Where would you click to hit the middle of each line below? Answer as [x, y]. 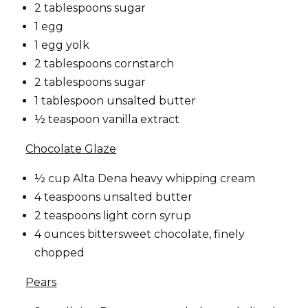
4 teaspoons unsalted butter [114, 197]
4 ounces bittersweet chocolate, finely [140, 234]
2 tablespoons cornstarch [104, 63]
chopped [60, 252]
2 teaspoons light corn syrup [113, 215]
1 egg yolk [62, 45]
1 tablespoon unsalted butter [115, 100]
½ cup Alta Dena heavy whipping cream [145, 178]
